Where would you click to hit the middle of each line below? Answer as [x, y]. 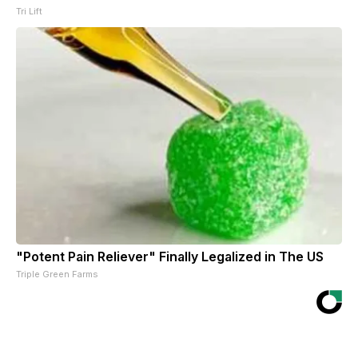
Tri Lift [29, 11]
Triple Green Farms [57, 274]
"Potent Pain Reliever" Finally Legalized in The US [170, 256]
